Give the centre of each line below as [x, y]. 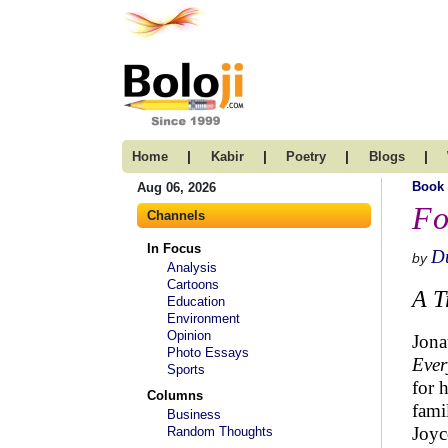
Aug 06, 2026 [176, 187]
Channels [176, 215]
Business [194, 414]
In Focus [174, 248]
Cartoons [193, 284]
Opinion [189, 335]
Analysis [192, 267]
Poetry [306, 156]
